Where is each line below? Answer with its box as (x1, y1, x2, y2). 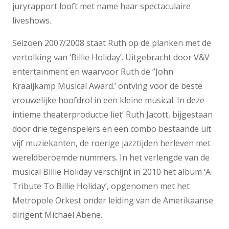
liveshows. (12, 15, 51, 27)
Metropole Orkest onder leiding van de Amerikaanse (12, 195, 213, 207)
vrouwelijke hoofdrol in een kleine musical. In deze (12, 95, 204, 106)
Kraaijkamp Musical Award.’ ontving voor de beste (12, 80, 202, 92)
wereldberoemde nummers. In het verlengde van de (12, 152, 210, 164)
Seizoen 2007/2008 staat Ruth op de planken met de (12, 37, 211, 49)
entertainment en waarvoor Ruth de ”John (12, 66, 173, 78)
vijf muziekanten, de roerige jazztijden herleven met (12, 138, 211, 149)
